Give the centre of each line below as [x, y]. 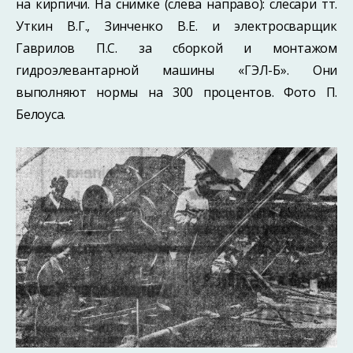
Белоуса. [41, 115]
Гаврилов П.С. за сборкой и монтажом [176, 48]
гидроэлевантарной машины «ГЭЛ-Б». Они [176, 71]
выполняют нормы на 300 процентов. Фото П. [176, 93]
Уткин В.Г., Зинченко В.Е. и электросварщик [176, 26]
